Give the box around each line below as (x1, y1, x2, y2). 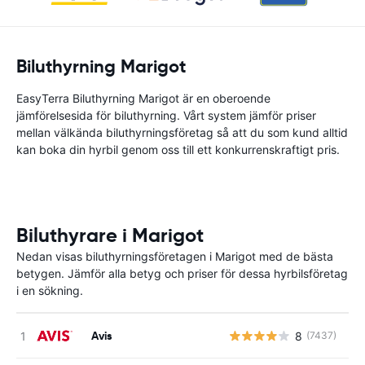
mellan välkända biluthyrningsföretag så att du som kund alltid (16, 125, 348, 139)
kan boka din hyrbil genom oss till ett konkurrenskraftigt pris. (16, 143, 340, 156)
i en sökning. (16, 284, 83, 297)
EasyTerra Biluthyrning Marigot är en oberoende (16, 91, 270, 105)
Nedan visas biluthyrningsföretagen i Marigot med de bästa (16, 249, 333, 263)
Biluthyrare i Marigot (16, 223, 204, 248)
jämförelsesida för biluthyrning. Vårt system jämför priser (16, 108, 316, 122)
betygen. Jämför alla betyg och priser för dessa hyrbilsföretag (16, 266, 348, 280)
